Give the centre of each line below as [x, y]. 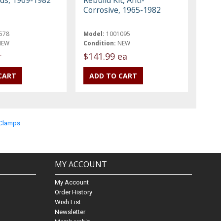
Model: [94, 34]
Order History [73, 192]
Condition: [100, 43]
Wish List [68, 202]
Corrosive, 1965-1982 [122, 10]
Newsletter [70, 212]
